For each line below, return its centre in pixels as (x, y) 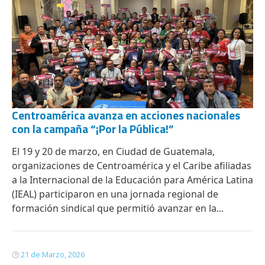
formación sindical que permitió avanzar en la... (118, 208)
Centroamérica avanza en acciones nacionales (126, 115)
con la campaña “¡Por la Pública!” (93, 129)
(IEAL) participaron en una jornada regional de (115, 194)
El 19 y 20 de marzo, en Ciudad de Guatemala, (113, 151)
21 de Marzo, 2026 (53, 254)
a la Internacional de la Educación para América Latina (132, 180)
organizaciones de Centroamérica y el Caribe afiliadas (132, 166)
